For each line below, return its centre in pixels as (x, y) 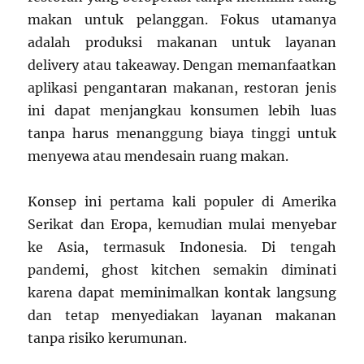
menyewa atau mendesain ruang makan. (158, 156)
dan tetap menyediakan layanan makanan (182, 315)
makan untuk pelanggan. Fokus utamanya (182, 19)
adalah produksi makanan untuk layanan (182, 42)
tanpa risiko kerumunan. (108, 338)
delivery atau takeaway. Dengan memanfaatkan (182, 65)
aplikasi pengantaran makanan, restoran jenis (182, 87)
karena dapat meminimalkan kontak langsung (182, 292)
